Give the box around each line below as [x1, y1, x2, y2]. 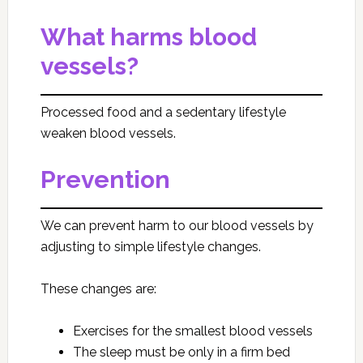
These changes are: [40, 281, 156, 297]
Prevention [40, 165, 170, 194]
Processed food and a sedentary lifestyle [40, 105, 286, 120]
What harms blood [40, 23, 257, 51]
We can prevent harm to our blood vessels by [40, 218, 314, 233]
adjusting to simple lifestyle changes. [40, 239, 261, 254]
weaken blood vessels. [40, 126, 176, 141]
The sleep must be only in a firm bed [72, 344, 290, 360]
